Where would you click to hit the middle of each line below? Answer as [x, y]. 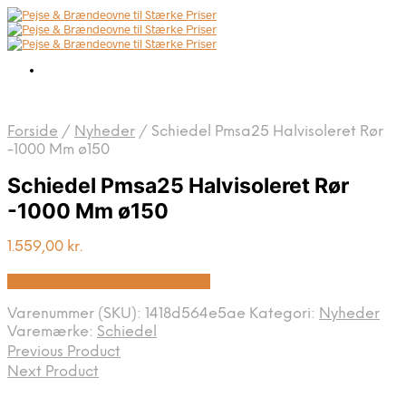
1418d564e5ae [195, 314]
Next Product [53, 372]
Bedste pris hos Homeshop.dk [109, 282]
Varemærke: [52, 333]
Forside [33, 132]
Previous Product [64, 353]
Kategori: [284, 314]
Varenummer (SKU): [76, 314]
